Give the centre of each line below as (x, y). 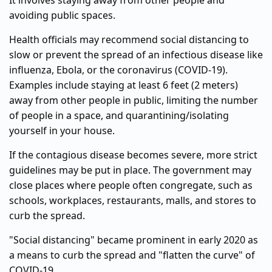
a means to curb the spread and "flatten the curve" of (132, 255)
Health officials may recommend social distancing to (129, 39)
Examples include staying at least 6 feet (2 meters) (124, 85)
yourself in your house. (62, 131)
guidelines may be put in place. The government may (130, 170)
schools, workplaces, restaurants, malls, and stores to (133, 200)
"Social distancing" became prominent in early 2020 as (134, 240)
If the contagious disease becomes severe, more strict (133, 155)
